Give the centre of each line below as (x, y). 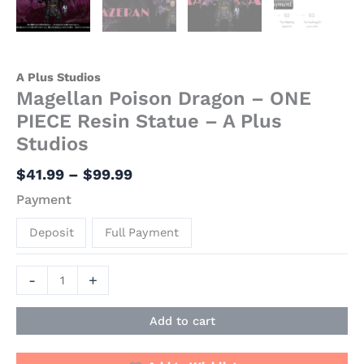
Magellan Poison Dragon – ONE (164, 99)
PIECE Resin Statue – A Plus (149, 121)
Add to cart (182, 321)
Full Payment (142, 232)
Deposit (51, 232)
